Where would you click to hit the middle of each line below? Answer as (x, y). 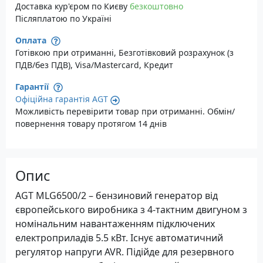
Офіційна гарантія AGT (62, 99)
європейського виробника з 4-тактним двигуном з (131, 210)
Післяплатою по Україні (63, 19)
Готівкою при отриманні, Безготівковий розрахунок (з (124, 53)
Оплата (32, 41)
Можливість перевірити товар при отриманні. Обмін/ (125, 112)
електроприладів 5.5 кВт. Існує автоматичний (119, 238)
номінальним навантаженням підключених (115, 224)
